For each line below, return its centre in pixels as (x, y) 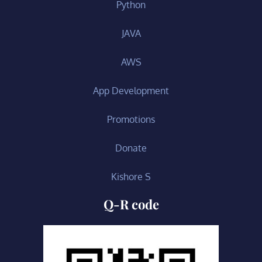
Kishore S (131, 176)
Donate (131, 148)
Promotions (131, 119)
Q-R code (131, 204)
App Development (131, 90)
